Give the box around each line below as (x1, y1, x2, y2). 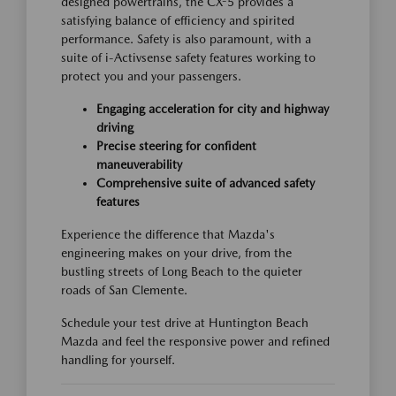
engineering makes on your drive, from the (61, 245, 292, 260)
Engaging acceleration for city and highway (96, 101, 329, 116)
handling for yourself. (61, 352, 175, 367)
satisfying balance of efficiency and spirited (61, 12, 294, 27)
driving (96, 119, 133, 134)
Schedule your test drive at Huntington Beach (61, 315, 308, 330)
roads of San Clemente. (61, 282, 187, 297)
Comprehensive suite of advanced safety (96, 175, 315, 190)
